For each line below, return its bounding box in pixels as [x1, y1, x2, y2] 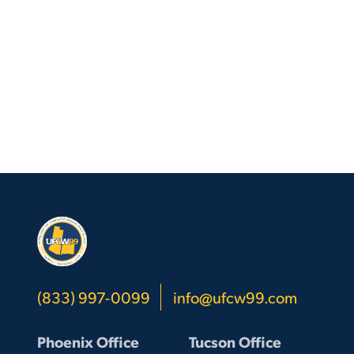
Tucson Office [188, 330, 281, 352]
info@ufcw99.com [172, 286, 297, 307]
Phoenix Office [36, 330, 139, 352]
